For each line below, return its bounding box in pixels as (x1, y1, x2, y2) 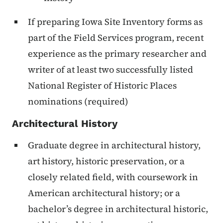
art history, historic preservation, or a (28, 155, 185, 168)
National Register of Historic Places (28, 79, 177, 92)
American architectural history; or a (28, 187, 180, 200)
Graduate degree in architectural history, (28, 139, 201, 152)
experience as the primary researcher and (28, 47, 207, 60)
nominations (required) (28, 95, 128, 108)
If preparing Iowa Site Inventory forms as (28, 15, 203, 28)
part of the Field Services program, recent (28, 31, 204, 44)
